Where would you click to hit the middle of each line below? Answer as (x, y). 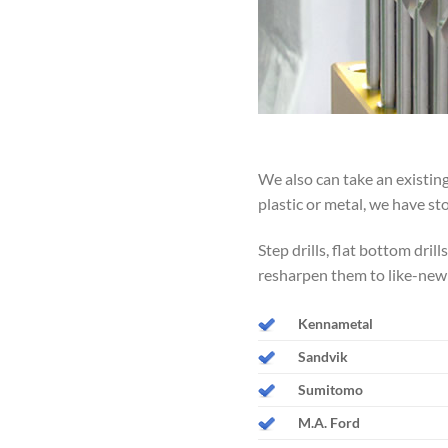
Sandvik (322, 356)
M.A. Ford (328, 422)
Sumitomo (330, 389)
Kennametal (335, 323)
